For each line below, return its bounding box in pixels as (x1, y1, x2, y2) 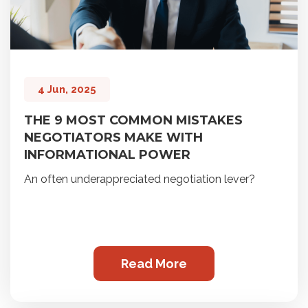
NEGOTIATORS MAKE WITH (24, 130, 203, 146)
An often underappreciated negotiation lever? (24, 173, 255, 186)
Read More (121, 256, 187, 272)
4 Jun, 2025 (38, 83, 96, 96)
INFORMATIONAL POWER (24, 147, 190, 163)
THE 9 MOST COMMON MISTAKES (24, 113, 243, 129)
